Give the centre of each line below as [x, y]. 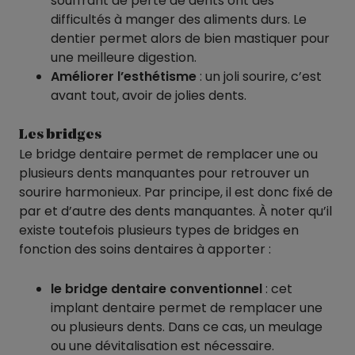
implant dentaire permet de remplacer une [187, 307]
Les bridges [60, 135]
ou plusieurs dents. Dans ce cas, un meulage [187, 326]
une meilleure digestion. [124, 57]
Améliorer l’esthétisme [124, 76]
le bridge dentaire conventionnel [157, 288]
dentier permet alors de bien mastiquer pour [190, 38]
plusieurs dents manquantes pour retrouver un [164, 174]
